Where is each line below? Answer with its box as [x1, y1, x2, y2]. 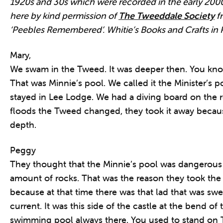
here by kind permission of [10, 10, 118, 21]
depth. [10, 119, 36, 130]
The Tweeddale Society [118, 10, 215, 21]
